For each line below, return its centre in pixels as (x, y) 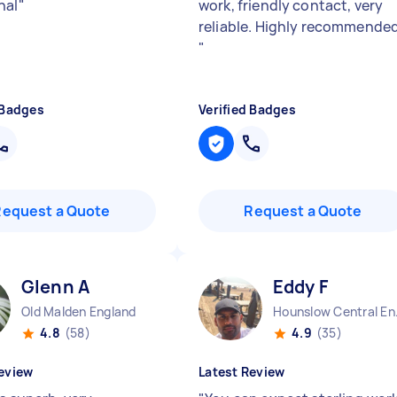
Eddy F (300, 287)
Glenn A (56, 287)
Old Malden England (79, 311)
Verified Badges (247, 109)
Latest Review (242, 372)
